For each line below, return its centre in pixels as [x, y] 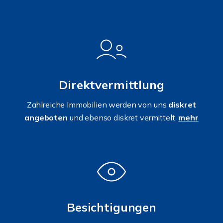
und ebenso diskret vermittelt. [123, 117]
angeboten [46, 117]
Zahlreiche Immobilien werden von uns [98, 104]
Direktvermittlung [111, 84]
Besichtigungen [111, 207]
